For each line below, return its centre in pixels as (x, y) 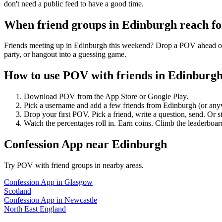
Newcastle (81, 200)
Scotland (18, 191)
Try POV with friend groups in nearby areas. (74, 166)
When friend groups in (63, 25)
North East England (35, 209)
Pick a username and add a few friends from (93, 106)
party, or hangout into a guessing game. (65, 55)
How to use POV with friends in (86, 76)
